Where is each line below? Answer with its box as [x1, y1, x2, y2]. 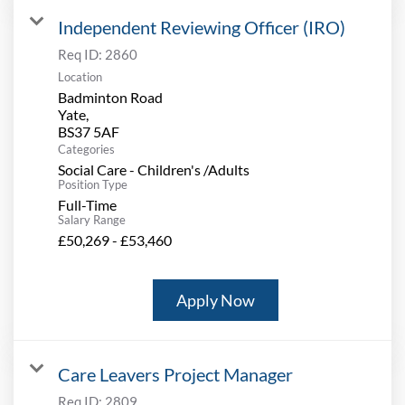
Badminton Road [58, 89, 163, 107]
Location [58, 70, 102, 85]
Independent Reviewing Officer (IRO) [58, 16, 345, 39]
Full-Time [58, 196, 117, 214]
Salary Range [58, 212, 126, 228]
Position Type [58, 177, 127, 193]
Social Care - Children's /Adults [58, 161, 250, 179]
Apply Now [176, 290, 255, 311]
